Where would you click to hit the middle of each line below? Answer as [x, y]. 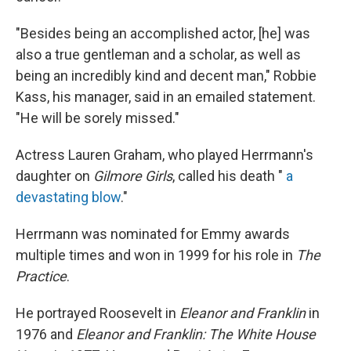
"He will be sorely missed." [98, 118]
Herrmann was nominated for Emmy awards [153, 234]
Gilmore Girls [133, 176]
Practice [41, 277]
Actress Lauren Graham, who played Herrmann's [165, 155]
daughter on [54, 176]
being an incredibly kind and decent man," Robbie [166, 76]
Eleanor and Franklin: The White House [196, 335]
